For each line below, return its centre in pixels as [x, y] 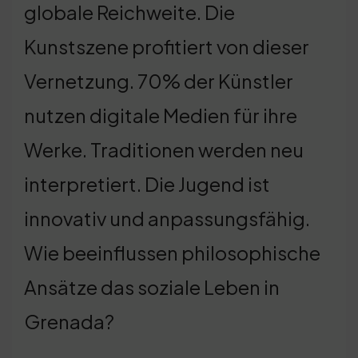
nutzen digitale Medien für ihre [161, 115]
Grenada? [69, 321]
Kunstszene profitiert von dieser [167, 46]
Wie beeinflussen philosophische [172, 252]
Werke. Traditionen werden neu [164, 149]
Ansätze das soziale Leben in [152, 286]
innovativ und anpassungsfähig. [167, 218]
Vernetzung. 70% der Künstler [159, 80]
